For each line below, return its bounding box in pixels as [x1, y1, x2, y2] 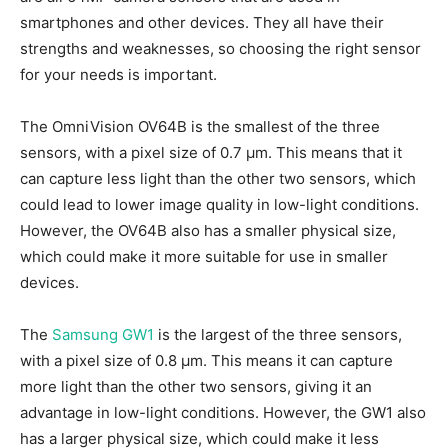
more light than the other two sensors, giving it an [20, 377, 372, 397]
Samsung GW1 [52, 325, 154, 345]
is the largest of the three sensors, [154, 325, 402, 345]
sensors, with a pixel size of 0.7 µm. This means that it [20, 143, 402, 163]
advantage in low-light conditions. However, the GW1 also [20, 403, 426, 423]
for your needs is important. [20, 65, 217, 85]
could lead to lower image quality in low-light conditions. [20, 195, 419, 215]
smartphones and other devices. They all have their [20, 13, 384, 33]
